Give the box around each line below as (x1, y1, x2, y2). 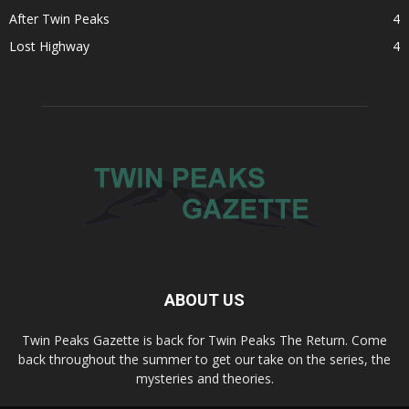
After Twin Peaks (9, 10, 110, 27)
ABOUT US (164, 290, 245, 309)
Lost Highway (9, 37, 89, 55)
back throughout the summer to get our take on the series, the (18, 351, 391, 368)
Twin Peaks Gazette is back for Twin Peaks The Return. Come (22, 331, 387, 349)
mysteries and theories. (135, 370, 274, 387)
